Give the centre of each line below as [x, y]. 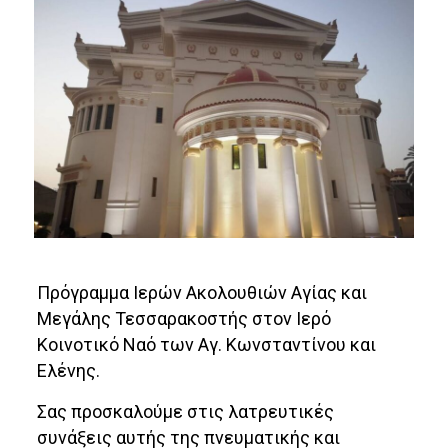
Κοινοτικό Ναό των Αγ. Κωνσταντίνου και [207, 344]
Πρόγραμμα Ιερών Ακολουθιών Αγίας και [202, 292]
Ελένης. [69, 370]
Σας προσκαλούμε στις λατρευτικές [186, 411]
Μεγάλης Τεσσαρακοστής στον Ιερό [184, 318]
